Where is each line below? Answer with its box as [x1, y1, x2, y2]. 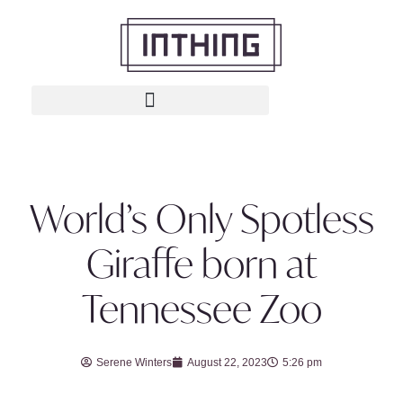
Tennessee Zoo [81, 283, 322, 334]
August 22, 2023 [187, 356, 267, 369]
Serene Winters [96, 356, 172, 369]
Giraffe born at [86, 238, 317, 289]
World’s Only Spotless [29, 193, 374, 244]
